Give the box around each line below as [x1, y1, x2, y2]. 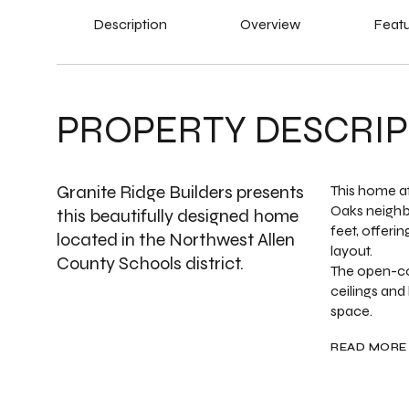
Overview [240, 16, 300, 33]
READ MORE [330, 341, 407, 353]
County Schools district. [57, 252, 244, 275]
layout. [330, 242, 372, 259]
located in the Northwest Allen [57, 228, 295, 251]
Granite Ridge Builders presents [57, 181, 304, 204]
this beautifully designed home [57, 204, 299, 227]
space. [330, 302, 372, 320]
